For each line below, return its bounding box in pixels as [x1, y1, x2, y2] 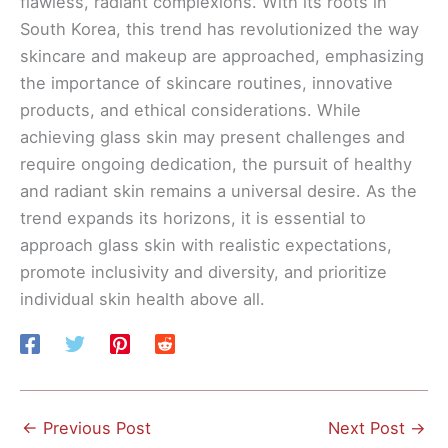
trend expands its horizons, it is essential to [20, 208, 366, 229]
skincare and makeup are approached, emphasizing [20, 46, 424, 67]
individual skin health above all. [20, 289, 265, 310]
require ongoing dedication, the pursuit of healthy [20, 154, 412, 175]
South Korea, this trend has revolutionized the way [20, 19, 419, 40]
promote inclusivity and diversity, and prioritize [20, 262, 387, 283]
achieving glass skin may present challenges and [20, 127, 405, 148]
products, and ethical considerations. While [20, 100, 361, 121]
